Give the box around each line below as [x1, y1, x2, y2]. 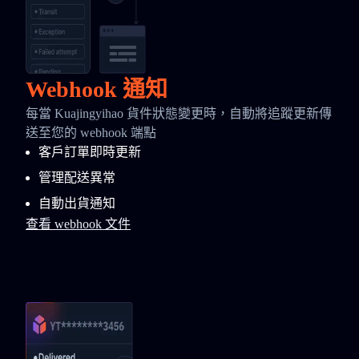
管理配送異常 [38, 171, 115, 184]
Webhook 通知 [26, 77, 167, 102]
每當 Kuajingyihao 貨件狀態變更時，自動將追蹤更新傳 [26, 107, 332, 120]
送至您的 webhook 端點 [26, 126, 156, 139]
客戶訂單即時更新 [38, 145, 141, 159]
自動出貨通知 [38, 196, 115, 210]
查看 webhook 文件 [26, 217, 131, 231]
